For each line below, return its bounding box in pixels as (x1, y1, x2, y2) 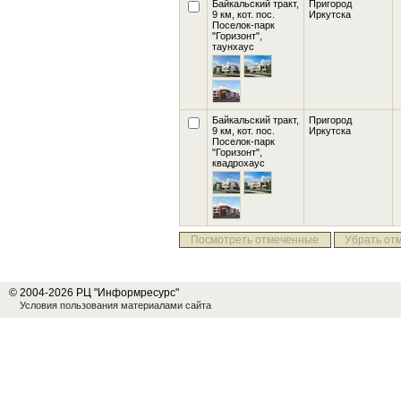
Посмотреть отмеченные (191, 234, 320, 246)
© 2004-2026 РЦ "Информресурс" (9, 286, 179, 299)
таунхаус (212, 41, 254, 52)
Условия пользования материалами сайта (20, 300, 211, 311)
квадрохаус (212, 158, 265, 168)
